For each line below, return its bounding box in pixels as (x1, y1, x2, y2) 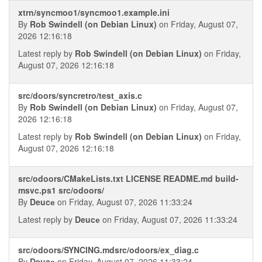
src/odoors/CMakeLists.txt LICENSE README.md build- (18, 173, 239, 184)
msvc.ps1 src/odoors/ (18, 184, 104, 196)
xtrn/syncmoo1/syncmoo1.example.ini (18, 6, 170, 18)
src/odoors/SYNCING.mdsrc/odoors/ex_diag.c (18, 244, 199, 256)
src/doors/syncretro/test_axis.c (18, 89, 142, 101)
